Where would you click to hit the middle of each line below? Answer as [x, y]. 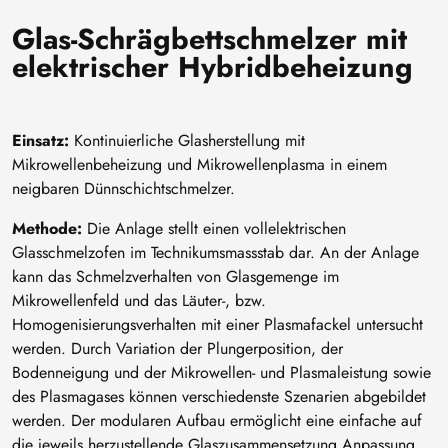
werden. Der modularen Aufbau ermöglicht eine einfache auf [217, 420]
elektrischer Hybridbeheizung [212, 66]
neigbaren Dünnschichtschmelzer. [123, 188]
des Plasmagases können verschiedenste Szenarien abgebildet [219, 396]
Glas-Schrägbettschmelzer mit [209, 38]
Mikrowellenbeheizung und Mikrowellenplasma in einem [199, 164]
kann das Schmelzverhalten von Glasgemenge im [175, 276]
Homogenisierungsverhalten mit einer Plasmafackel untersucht [217, 324]
